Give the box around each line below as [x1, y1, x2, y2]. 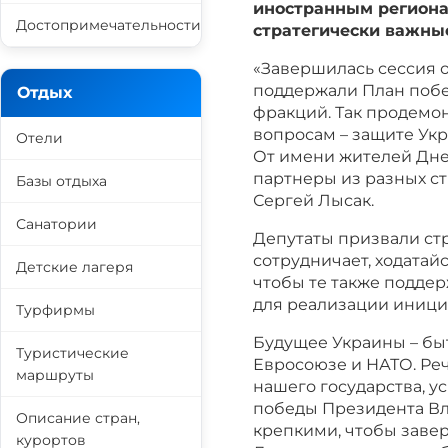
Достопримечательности [16, 16, 201, 34]
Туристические [16, 344, 129, 362]
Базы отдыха [16, 172, 107, 190]
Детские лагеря [16, 258, 133, 276]
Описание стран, [16, 409, 140, 427]
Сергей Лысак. [253, 190, 374, 210]
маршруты [16, 366, 94, 384]
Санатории [16, 215, 97, 233]
